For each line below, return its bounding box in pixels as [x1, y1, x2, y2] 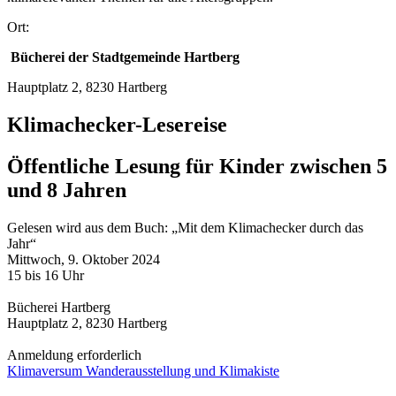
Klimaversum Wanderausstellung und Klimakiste [7, 363, 279, 379]
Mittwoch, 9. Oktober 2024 [7, 252, 160, 268]
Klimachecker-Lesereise [7, 113, 227, 137]
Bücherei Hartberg [7, 300, 110, 316]
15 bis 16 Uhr [7, 268, 84, 284]
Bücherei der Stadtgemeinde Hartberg [7, 49, 240, 65]
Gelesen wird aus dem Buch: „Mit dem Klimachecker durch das [7, 220, 363, 236]
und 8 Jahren [7, 179, 126, 202]
